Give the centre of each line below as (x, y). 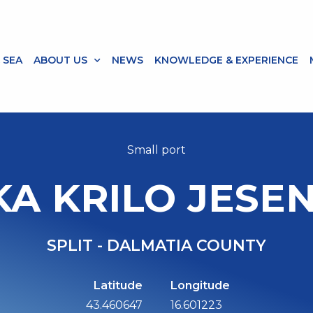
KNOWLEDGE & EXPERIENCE (227, 60)
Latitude (118, 286)
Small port (156, 150)
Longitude (200, 286)
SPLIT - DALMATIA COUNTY (156, 246)
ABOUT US (61, 60)
